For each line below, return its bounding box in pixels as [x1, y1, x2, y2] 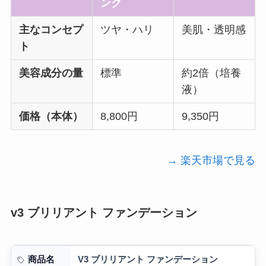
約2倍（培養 [182, 66, 242, 79]
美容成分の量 [19, 66, 84, 79]
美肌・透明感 [182, 23, 246, 36]
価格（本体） [19, 110, 84, 122]
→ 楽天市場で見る [167, 154, 256, 167]
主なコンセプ [19, 23, 84, 36]
